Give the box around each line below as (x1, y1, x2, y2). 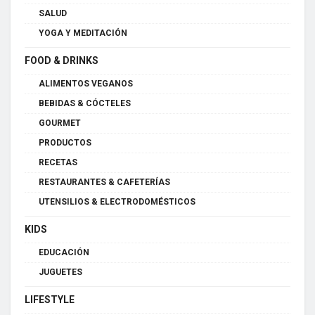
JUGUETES (39, 267, 82, 278)
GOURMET (39, 118, 81, 129)
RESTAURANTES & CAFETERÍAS (39, 177, 170, 188)
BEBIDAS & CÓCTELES (39, 98, 131, 109)
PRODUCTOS (39, 138, 91, 148)
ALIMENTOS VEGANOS (39, 79, 133, 89)
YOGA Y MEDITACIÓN (39, 28, 127, 39)
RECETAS (39, 157, 77, 168)
